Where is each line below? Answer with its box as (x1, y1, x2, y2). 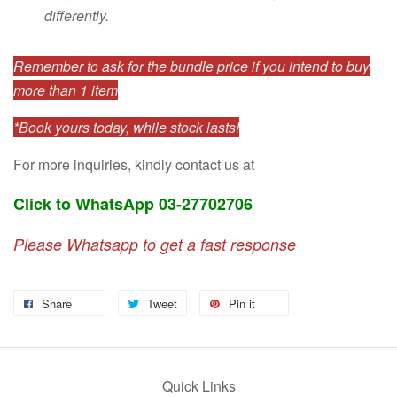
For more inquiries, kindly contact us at (13, 153, 254, 175)
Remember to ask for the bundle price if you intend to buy (13, 55, 370, 76)
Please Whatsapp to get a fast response (13, 232, 296, 255)
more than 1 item (13, 79, 118, 100)
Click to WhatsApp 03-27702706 (13, 191, 253, 215)
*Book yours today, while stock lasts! (13, 116, 239, 137)
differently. (44, 4, 109, 26)
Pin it (229, 294, 255, 312)
